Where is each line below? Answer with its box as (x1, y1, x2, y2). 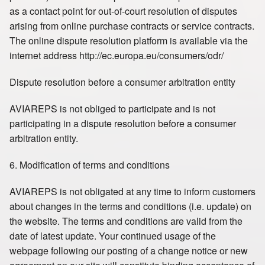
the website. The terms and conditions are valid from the (9, 214, 243, 228)
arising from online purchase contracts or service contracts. (9, 19, 254, 33)
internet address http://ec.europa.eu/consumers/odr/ (9, 49, 224, 62)
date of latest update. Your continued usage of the (9, 229, 216, 243)
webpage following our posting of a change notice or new (9, 244, 248, 257)
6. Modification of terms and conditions (9, 158, 170, 172)
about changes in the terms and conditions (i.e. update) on (9, 199, 251, 213)
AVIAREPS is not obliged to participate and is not (9, 102, 215, 115)
